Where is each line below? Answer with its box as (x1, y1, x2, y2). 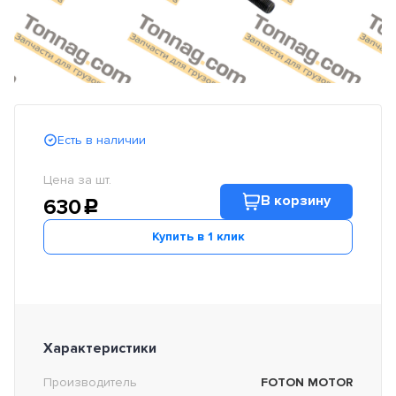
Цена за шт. (43, 172, 111, 188)
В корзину (261, 192, 331, 210)
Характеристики (43, 339, 156, 358)
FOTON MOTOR (261, 375, 353, 391)
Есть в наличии (57, 133, 146, 148)
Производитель (43, 375, 137, 391)
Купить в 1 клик (151, 229, 245, 245)
